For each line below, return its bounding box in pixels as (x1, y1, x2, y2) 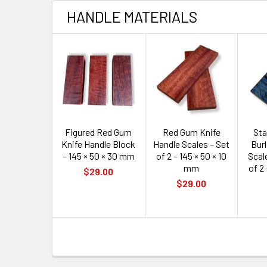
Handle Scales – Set (153, 138, 230, 150)
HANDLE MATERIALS (67, 8, 197, 26)
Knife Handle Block (61, 138, 136, 150)
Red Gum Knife (162, 126, 221, 138)
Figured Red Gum (65, 126, 132, 138)
